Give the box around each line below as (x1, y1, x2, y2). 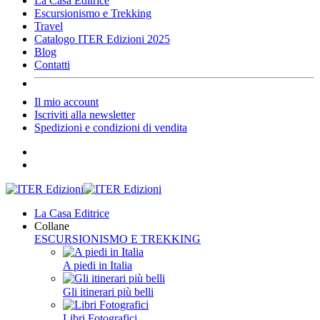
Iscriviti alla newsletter (34, 109, 135, 121)
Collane (34, 220, 69, 232)
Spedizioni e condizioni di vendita (34, 121, 187, 134)
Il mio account (34, 96, 99, 108)
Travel (34, 20, 63, 32)
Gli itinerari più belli (63, 286, 154, 298)
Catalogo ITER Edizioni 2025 (34, 33, 170, 45)
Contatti (34, 59, 70, 71)
